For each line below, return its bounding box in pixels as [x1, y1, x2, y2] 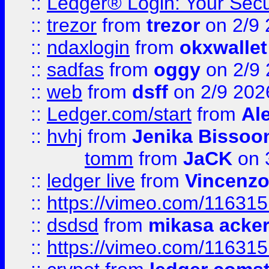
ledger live [47, 170, 135, 192]
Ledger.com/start [47, 103, 192, 125]
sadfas [47, 59, 104, 80]
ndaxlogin [47, 37, 130, 58]
